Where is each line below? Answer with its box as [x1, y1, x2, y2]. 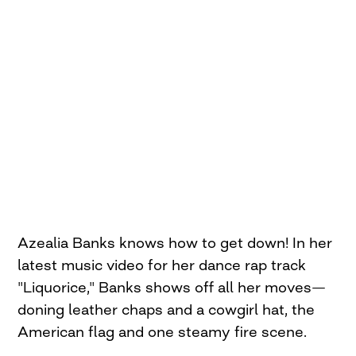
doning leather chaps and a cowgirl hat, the [17, 300, 315, 319]
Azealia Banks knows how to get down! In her [17, 234, 333, 252]
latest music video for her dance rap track [17, 256, 307, 274]
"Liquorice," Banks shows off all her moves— [17, 278, 327, 296]
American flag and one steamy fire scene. [17, 323, 308, 341]
